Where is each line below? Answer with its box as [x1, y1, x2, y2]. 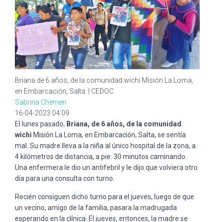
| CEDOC [88, 87, 113, 95]
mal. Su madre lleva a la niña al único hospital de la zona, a [15, 141, 196, 150]
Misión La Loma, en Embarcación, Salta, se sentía [33, 130, 186, 139]
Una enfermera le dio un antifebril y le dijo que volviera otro [15, 163, 198, 171]
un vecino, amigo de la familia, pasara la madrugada [15, 203, 177, 212]
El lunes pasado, [15, 119, 65, 128]
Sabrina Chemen [15, 98, 66, 106]
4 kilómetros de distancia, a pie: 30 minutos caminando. [15, 152, 187, 161]
